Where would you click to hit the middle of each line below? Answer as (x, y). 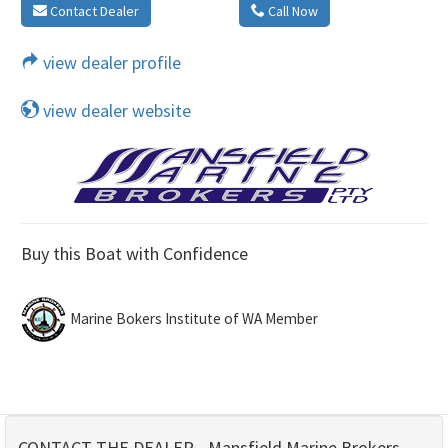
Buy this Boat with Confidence (134, 253)
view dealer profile (110, 62)
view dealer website (115, 110)
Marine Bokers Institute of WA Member (194, 318)
